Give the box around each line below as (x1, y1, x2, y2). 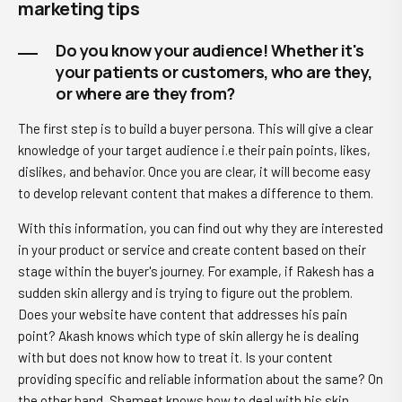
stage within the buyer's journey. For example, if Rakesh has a (18, 263, 374, 279)
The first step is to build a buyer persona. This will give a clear (18, 120, 373, 136)
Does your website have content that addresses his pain (18, 306, 347, 322)
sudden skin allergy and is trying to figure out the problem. (18, 284, 353, 301)
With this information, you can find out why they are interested (18, 220, 383, 236)
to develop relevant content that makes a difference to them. (18, 185, 376, 201)
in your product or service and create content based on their (18, 241, 366, 258)
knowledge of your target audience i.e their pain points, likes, (18, 142, 371, 158)
